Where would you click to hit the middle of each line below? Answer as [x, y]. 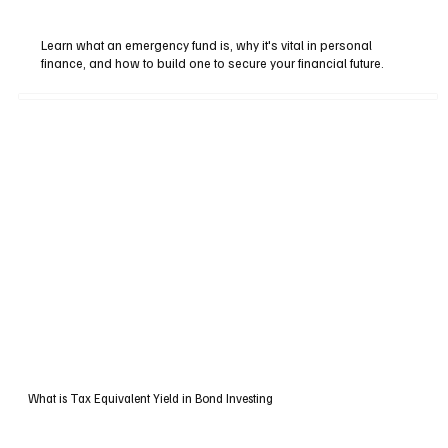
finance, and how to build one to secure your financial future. [213, 63]
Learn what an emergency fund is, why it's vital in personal [207, 45]
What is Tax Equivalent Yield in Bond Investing [150, 398]
